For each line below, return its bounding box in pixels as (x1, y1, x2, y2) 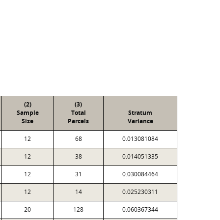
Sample (16, 109, 39, 117)
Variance (127, 117, 153, 125)
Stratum (128, 109, 152, 117)
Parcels (68, 117, 89, 125)
